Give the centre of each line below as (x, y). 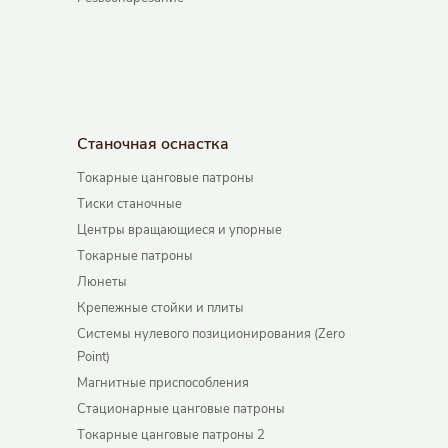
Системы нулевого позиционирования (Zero (210, 334)
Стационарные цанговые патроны (180, 409)
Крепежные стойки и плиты (160, 308)
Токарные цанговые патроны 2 (170, 435)
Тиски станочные (129, 204)
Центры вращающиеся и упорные (179, 230)
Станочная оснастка (152, 144)
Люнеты (101, 282)
